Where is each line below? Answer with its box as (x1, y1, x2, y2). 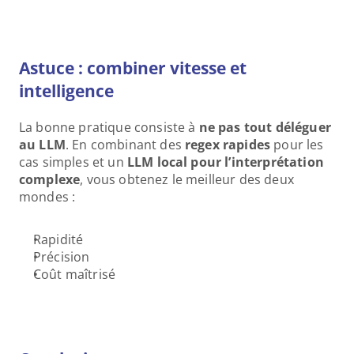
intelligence (19, 80, 114, 102)
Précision (33, 248, 90, 265)
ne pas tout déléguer (198, 119, 331, 136)
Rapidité (33, 231, 84, 248)
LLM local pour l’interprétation (126, 153, 324, 171)
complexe (19, 171, 81, 188)
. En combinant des (65, 136, 186, 153)
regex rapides (185, 136, 271, 153)
